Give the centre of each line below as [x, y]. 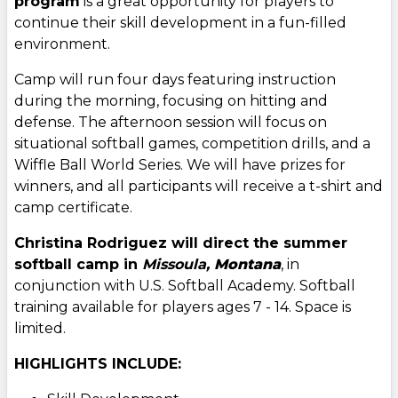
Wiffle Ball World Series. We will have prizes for [180, 164]
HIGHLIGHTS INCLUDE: [98, 363]
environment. [64, 44]
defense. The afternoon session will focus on [171, 122]
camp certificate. [73, 207]
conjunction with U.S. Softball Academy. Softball [185, 285]
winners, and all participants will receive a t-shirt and [199, 186]
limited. [40, 328]
